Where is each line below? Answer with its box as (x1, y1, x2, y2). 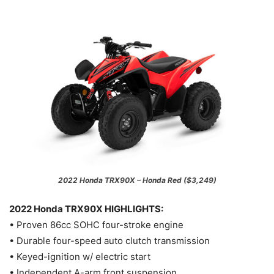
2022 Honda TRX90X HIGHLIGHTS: (9, 203, 163, 215)
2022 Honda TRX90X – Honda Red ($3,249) (57, 176, 217, 185)
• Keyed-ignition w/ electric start (9, 251, 150, 263)
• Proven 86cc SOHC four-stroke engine (9, 219, 183, 231)
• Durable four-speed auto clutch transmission (9, 235, 210, 247)
